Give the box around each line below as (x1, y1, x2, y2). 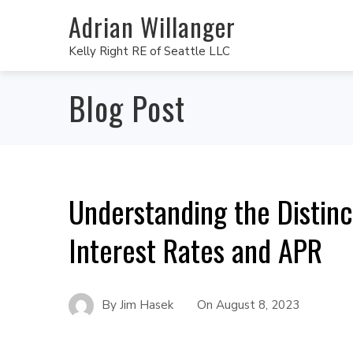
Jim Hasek (120, 296, 173, 313)
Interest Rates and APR (69, 228, 322, 272)
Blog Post (69, 84, 185, 132)
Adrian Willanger (69, 7, 236, 45)
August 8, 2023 (216, 296, 299, 313)
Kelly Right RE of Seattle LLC (69, 43, 230, 59)
